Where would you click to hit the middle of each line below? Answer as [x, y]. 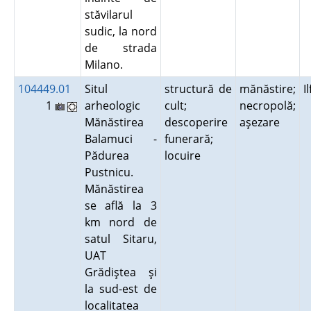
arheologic [112, 106]
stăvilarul [108, 15]
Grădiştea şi [120, 272]
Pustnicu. [109, 172]
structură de [198, 89]
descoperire [196, 122]
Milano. [106, 65]
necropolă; [267, 106]
